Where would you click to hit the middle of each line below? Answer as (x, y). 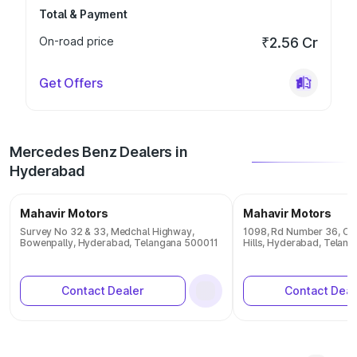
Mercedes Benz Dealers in (99, 152)
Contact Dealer (103, 290)
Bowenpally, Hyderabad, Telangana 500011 (120, 243)
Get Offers (71, 83)
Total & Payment (83, 14)
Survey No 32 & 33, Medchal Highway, (107, 231)
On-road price (76, 41)
